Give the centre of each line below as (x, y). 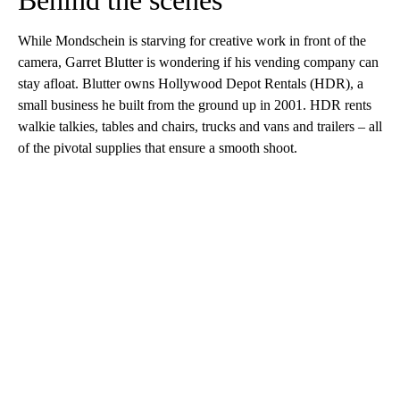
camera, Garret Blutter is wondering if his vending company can (198, 62)
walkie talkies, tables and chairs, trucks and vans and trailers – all (200, 127)
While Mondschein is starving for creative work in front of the (192, 41)
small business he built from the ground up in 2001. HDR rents (195, 105)
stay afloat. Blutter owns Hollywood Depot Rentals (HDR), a (191, 84)
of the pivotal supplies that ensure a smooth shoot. (158, 148)
